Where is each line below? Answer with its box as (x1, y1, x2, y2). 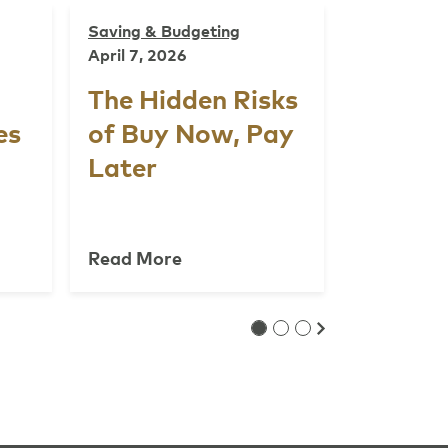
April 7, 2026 (88, 47, 187, 64)
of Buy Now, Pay (88, 121, 294, 148)
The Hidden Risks (88, 87, 298, 114)
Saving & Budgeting (88, 24, 240, 40)
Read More (88, 250, 182, 269)
